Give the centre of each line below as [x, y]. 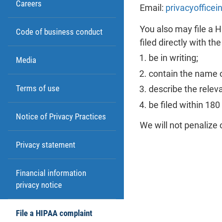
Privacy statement [46, 145]
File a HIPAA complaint [54, 213]
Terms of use [38, 88]
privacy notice [39, 185]
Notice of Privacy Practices [61, 116]
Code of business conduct [59, 32]
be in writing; [173, 58]
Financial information [51, 173]
